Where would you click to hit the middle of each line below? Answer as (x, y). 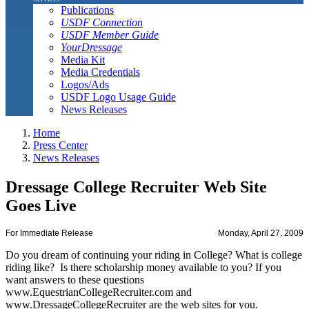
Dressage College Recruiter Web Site (136, 187)
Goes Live (41, 205)
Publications (87, 10)
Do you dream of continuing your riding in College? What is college (154, 255)
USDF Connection (102, 22)
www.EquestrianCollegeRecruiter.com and (99, 292)
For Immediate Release (49, 233)
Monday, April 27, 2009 (261, 233)
